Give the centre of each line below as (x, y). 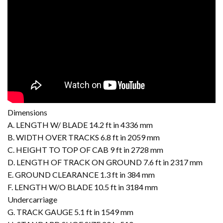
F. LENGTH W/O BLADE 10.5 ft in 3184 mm (83, 187)
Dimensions (27, 112)
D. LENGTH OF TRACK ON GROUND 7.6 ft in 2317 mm (105, 162)
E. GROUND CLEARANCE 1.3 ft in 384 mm (81, 175)
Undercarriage (32, 200)
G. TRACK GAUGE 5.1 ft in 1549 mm (70, 212)
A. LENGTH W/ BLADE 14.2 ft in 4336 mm (80, 125)
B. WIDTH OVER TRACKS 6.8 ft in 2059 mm (84, 137)
